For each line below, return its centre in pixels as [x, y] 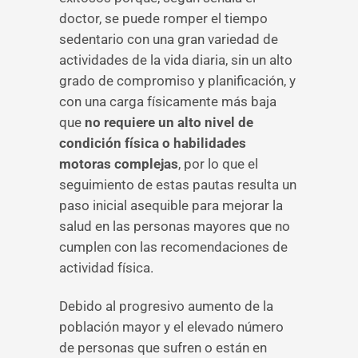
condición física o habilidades [153, 143]
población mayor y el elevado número [171, 327]
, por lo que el [218, 164]
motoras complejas [119, 164]
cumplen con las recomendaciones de [173, 247]
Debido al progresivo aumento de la [166, 306]
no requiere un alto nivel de [169, 122]
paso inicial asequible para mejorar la [171, 205]
